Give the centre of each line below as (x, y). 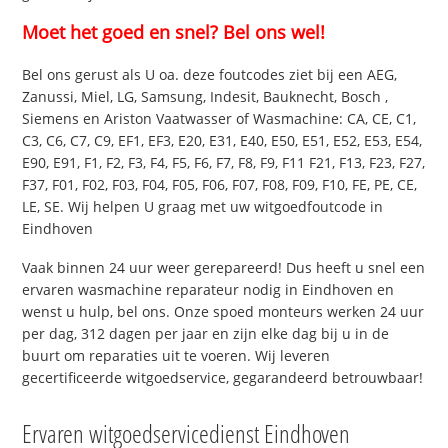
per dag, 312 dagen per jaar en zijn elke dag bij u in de (206, 334)
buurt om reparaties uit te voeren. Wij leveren (176, 356)
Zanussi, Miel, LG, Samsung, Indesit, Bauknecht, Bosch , (205, 97)
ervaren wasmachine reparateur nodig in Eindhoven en (208, 290)
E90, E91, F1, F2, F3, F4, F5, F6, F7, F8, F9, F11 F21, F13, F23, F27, (224, 163)
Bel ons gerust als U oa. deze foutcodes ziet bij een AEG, (210, 75)
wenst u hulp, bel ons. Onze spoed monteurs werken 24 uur (223, 312)
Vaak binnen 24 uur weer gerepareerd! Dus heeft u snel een (224, 268)
